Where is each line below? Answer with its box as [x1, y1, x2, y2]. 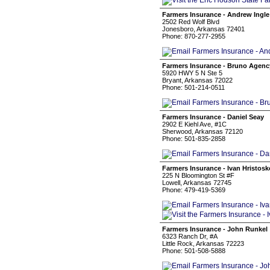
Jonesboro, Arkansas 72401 [162, 25, 245, 33]
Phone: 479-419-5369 [162, 186, 225, 193]
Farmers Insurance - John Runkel [162, 225, 268, 233]
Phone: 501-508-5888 [162, 247, 225, 254]
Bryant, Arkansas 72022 [162, 77, 233, 84]
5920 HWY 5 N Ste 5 [162, 69, 222, 77]
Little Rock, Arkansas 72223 [162, 240, 244, 247]
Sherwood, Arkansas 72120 [162, 128, 243, 135]
